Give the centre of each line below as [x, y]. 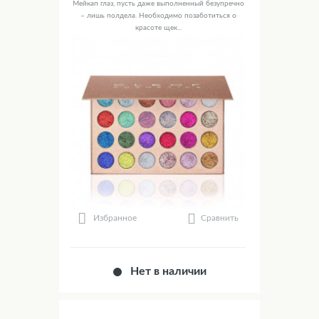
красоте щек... [158, 27]
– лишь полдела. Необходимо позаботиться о [158, 15]
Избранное [115, 218]
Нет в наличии [169, 271]
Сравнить [220, 218]
